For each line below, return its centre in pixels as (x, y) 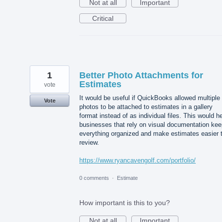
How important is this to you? (125, 202)
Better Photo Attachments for (141, 76)
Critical (103, 19)
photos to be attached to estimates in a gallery (146, 107)
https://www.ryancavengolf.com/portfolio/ (138, 161)
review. (89, 143)
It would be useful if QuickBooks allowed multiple (150, 98)
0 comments (94, 178)
